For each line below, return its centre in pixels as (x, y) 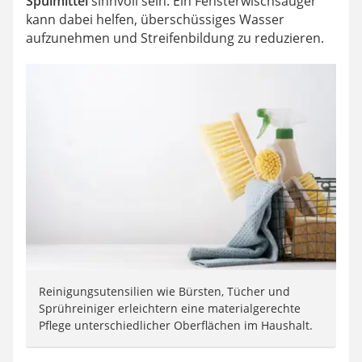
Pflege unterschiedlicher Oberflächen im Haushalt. (176, 326)
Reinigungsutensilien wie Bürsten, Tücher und (164, 292)
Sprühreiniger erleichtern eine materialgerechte (170, 309)
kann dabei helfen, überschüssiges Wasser (155, 19)
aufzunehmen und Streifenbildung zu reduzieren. (175, 38)
